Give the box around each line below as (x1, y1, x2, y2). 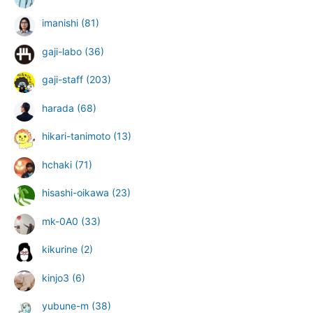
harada (42, 101, 74, 114)
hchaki (42, 158, 72, 170)
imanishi (42, 17, 78, 29)
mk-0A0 (42, 214, 78, 227)
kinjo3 (42, 271, 69, 284)
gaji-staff (42, 73, 83, 86)
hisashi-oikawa (42, 187, 109, 199)
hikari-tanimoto (42, 130, 110, 143)
